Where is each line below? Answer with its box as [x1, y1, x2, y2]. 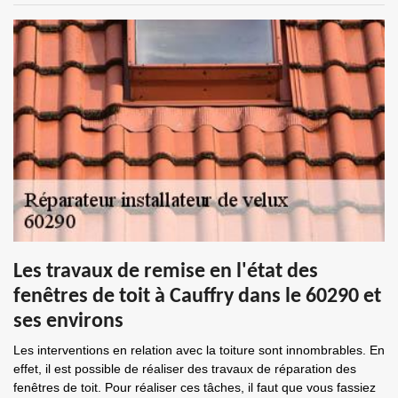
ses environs [13, 311, 123, 332]
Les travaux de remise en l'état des [13, 261, 318, 283]
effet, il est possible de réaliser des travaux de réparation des [13, 362, 356, 376]
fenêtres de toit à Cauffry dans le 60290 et [13, 286, 381, 307]
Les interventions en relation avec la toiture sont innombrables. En [13, 343, 385, 357]
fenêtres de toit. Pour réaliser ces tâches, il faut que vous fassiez [13, 380, 376, 394]
